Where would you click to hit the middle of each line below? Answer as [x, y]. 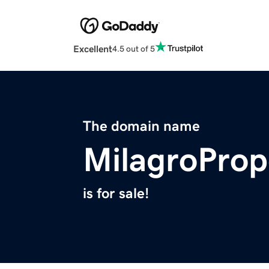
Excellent [93, 49]
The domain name [141, 126]
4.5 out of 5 [134, 48]
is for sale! [116, 194]
